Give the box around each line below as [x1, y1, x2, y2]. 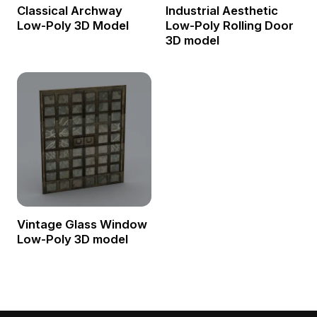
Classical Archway [16, 4, 122, 18]
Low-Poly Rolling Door [165, 18, 294, 33]
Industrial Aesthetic [165, 4, 278, 18]
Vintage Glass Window [16, 217, 147, 231]
